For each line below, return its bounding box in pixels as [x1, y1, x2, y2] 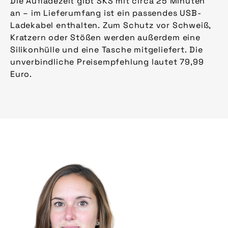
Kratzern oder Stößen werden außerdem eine [10, 32, 201, 43]
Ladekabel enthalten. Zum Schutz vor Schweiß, [10, 20, 212, 31]
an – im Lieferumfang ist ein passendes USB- [10, 8, 202, 18]
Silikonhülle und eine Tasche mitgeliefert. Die [10, 44, 203, 55]
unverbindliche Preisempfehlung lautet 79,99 [10, 56, 204, 67]
